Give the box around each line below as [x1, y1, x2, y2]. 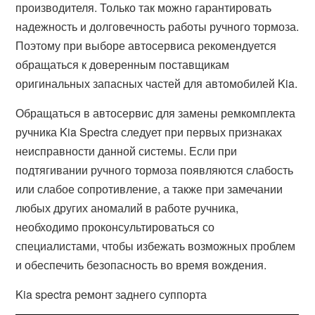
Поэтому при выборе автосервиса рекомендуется [15, 37, 277, 53]
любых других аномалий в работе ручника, [15, 200, 239, 216]
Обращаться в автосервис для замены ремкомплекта [15, 105, 296, 121]
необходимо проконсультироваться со [15, 219, 215, 235]
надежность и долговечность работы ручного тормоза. [15, 18, 300, 34]
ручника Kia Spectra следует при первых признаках [15, 124, 283, 140]
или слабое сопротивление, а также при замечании [15, 181, 283, 197]
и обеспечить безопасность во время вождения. [15, 257, 267, 273]
